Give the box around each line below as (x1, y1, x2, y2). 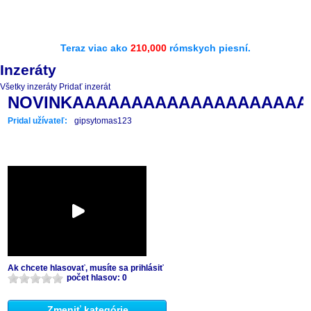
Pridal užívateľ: (8, 116, 67, 126)
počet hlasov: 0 (67, 273, 127, 283)
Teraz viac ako (60, 42, 131, 53)
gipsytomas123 (74, 116, 132, 126)
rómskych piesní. (167, 42, 251, 53)
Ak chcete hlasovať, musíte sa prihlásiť (8, 263, 164, 273)
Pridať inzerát (59, 82, 110, 92)
